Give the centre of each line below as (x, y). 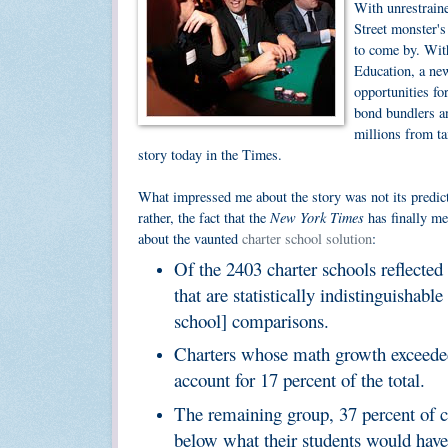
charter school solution (307, 238)
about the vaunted (190, 238)
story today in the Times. (210, 154)
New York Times (317, 216)
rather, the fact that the (204, 217)
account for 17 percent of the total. (300, 380)
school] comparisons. (252, 321)
